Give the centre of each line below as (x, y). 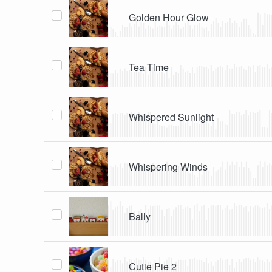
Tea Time (149, 67)
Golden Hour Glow (169, 17)
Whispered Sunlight (172, 117)
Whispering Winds (168, 166)
